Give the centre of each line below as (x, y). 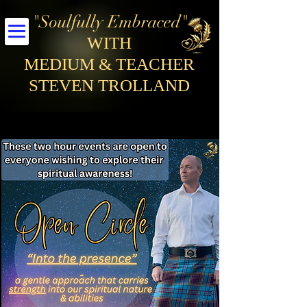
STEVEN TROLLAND (109, 85)
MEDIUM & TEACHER (109, 64)
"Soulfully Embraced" (109, 22)
